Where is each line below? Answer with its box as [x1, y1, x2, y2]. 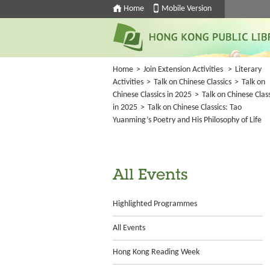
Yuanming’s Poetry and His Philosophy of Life [113, 116, 262, 125]
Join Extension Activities [143, 65, 223, 74]
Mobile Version [162, 4, 212, 13]
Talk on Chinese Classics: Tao [148, 103, 242, 112]
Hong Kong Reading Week [113, 248, 199, 257]
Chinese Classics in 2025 [113, 90, 192, 99]
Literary [235, 65, 262, 74]
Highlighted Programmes [113, 199, 197, 209]
